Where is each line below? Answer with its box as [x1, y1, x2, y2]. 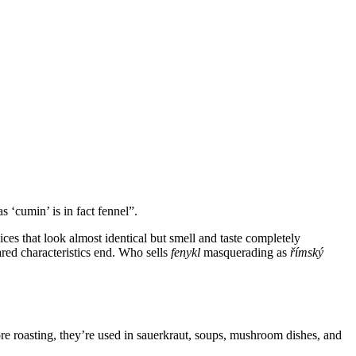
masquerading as [200, 245, 290, 259]
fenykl [171, 245, 200, 259]
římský [290, 245, 323, 259]
